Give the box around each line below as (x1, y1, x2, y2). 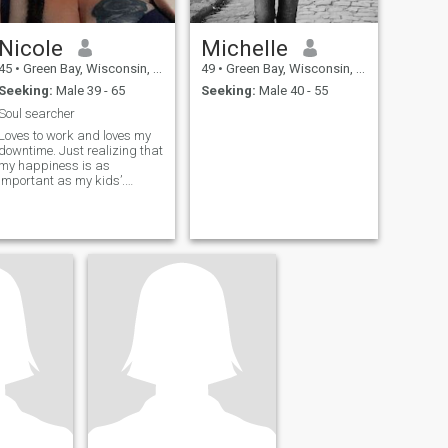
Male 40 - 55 (255, 83, 328, 99)
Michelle (200, 34, 288, 61)
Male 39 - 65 (52, 83, 125, 99)
